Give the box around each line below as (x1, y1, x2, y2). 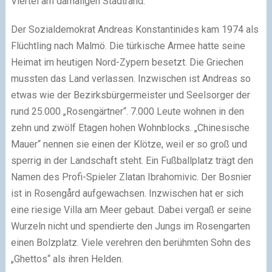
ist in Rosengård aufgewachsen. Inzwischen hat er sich (10, 188, 243, 200)
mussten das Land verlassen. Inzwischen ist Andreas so (10, 73, 251, 85)
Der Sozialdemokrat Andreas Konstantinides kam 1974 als (10, 24, 259, 36)
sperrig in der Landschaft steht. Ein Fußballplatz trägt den (10, 155, 253, 167)
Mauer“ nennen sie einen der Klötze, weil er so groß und (10, 138, 247, 151)
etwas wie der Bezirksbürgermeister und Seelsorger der (10, 89, 250, 101)
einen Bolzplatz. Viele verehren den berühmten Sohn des (10, 237, 251, 249)
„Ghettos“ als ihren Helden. (10, 253, 123, 265)
